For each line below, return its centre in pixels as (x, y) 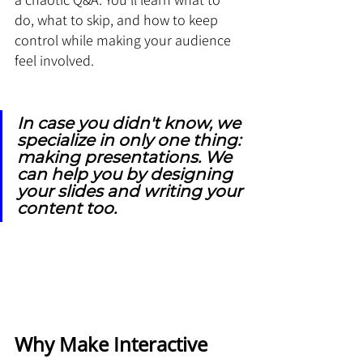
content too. (67, 208)
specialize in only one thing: (131, 140)
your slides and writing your (132, 191)
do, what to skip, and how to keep (118, 20)
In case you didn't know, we (131, 123)
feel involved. (54, 60)
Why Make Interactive (113, 344)
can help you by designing (127, 174)
